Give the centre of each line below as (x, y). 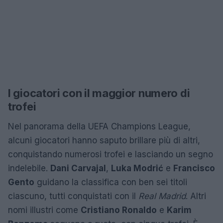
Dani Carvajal (78, 168)
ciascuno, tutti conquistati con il (73, 196)
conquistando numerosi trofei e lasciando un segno (111, 154)
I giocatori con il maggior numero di (99, 93)
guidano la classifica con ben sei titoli (111, 182)
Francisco (194, 168)
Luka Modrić (137, 168)
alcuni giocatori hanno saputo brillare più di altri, (104, 140)
